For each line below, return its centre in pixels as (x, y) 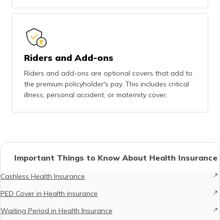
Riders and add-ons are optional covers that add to (108, 73)
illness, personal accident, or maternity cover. (96, 95)
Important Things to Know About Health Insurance (116, 158)
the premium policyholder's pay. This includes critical (107, 84)
